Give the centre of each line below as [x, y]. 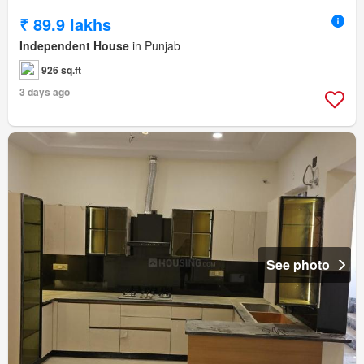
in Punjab [155, 45]
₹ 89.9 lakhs [65, 24]
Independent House [74, 45]
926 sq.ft [61, 69]
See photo [298, 264]
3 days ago [45, 91]
